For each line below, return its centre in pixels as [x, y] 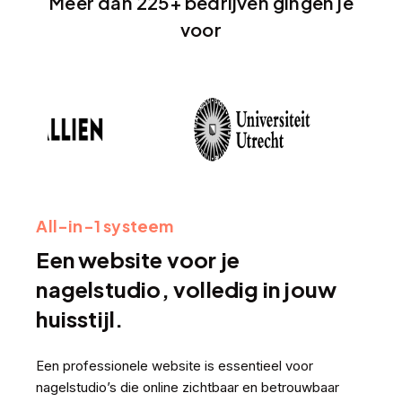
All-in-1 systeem [105, 226]
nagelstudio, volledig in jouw [187, 289]
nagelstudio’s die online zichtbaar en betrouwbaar [188, 388]
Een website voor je [138, 260]
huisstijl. [80, 319]
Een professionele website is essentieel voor [175, 366]
